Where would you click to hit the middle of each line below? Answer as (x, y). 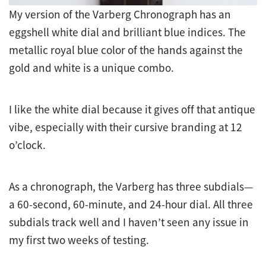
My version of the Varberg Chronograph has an (120, 14)
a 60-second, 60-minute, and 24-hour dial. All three (131, 204)
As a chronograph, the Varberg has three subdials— (131, 186)
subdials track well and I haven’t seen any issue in (129, 222)
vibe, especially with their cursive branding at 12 (126, 127)
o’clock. (27, 145)
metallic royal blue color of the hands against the (126, 50)
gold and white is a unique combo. (91, 67)
